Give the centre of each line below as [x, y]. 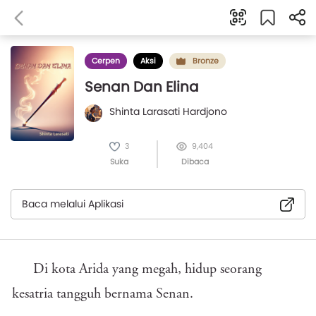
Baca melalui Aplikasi [73, 204]
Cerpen [106, 61]
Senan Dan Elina [142, 87]
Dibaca [195, 162]
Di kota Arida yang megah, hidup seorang [147, 269]
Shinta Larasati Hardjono [168, 111]
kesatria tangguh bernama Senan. [104, 294]
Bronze [206, 61]
